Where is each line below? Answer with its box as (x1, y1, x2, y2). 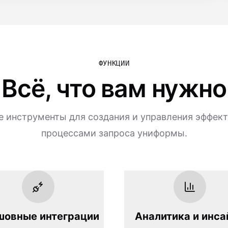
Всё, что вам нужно (2, 73, 226, 103)
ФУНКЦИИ (98, 59, 130, 67)
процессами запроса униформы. (41, 128, 187, 138)
